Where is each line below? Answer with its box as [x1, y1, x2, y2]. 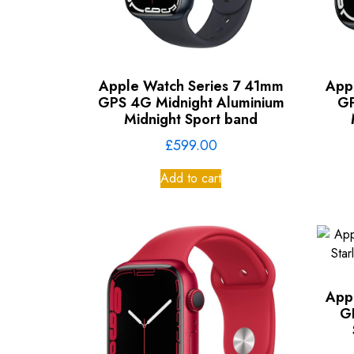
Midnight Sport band [124, 108, 258, 130]
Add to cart [160, 168, 222, 187]
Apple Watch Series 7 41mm [98, 75, 284, 96]
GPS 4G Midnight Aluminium [97, 92, 284, 113]
